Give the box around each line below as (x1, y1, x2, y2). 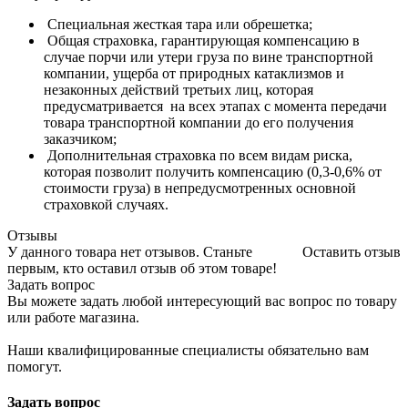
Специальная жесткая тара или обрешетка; (44, 15, 312, 32)
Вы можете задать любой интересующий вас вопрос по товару (7, 292, 397, 309)
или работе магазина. (7, 309, 139, 325)
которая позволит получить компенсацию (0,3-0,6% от (44, 163, 382, 179)
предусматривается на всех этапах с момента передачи (44, 97, 387, 114)
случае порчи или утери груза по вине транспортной (44, 48, 373, 65)
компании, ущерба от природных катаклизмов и (44, 65, 344, 81)
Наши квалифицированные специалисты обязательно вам (7, 342, 369, 358)
